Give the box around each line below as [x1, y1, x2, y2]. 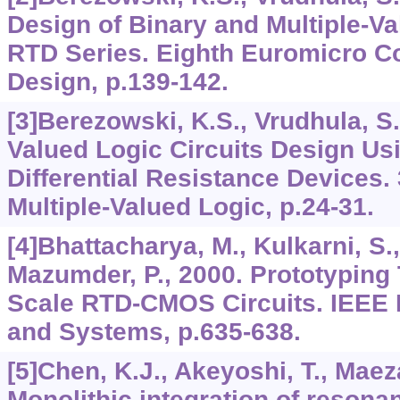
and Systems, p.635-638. [6, 318, 301, 346]
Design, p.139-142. [6, 68, 229, 96]
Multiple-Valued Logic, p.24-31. [6, 193, 374, 221]
